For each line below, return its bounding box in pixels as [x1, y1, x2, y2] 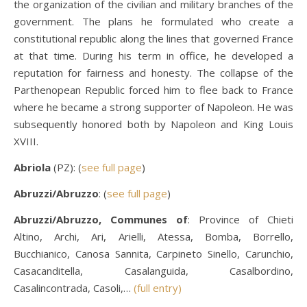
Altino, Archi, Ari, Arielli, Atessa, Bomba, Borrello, [14, 230, 293, 243]
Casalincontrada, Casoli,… [14, 281, 134, 295]
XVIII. [14, 134, 38, 148]
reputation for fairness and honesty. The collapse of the [14, 66, 293, 79]
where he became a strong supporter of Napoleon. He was [14, 100, 293, 114]
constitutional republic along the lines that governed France [14, 32, 293, 45]
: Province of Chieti [188, 212, 293, 226]
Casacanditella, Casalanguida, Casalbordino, [14, 264, 293, 278]
